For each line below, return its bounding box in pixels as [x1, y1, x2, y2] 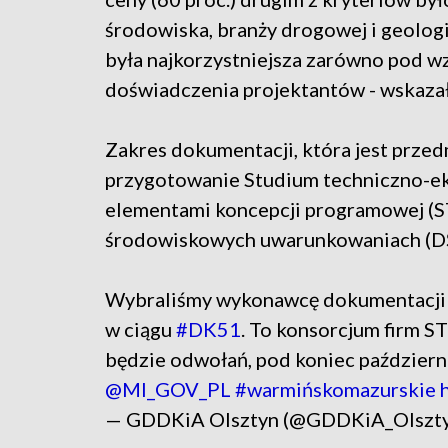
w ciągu [105, 317, 176, 342]
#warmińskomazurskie [235, 377, 436, 402]
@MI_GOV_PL [105, 377, 231, 402]
